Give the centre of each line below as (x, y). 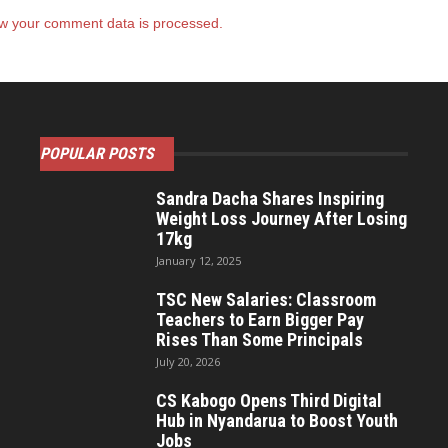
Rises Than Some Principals (259, 339)
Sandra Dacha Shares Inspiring (270, 198)
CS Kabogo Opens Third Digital (269, 400)
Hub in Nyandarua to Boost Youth (277, 420)
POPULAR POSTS (97, 153)
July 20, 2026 (188, 361)
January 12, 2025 (198, 260)
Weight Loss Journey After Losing (281, 218)
